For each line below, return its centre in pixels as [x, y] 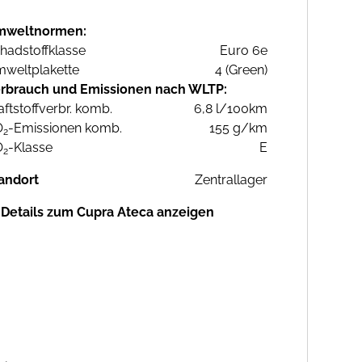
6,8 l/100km [231, 109]
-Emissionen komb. [65, 128]
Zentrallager [231, 180]
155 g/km [238, 128]
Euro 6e [244, 51]
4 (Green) [241, 70]
